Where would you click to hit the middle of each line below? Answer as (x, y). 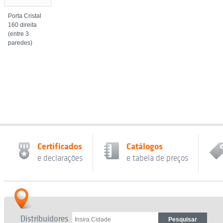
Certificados (60, 146)
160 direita (22, 25)
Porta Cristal (25, 16)
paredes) (20, 43)
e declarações (60, 158)
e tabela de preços (157, 158)
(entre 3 (18, 34)
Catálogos (145, 146)
